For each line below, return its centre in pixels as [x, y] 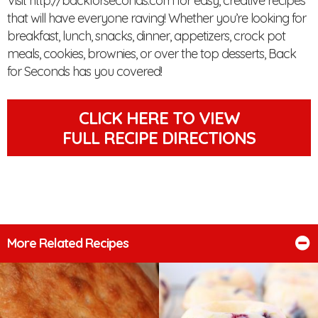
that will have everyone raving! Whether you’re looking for [157, 18]
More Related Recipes [68, 243]
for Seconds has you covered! [84, 72]
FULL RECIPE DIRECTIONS [159, 138]
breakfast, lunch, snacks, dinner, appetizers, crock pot [146, 36]
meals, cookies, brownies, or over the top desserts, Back [152, 54]
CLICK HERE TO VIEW [159, 118]
